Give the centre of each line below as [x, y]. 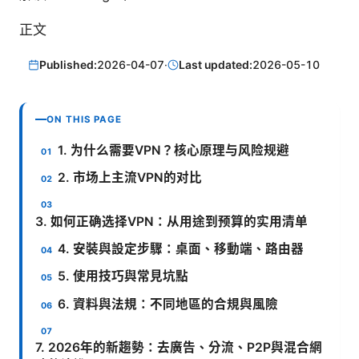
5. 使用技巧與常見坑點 [123, 276]
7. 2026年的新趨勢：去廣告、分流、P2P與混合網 [179, 348]
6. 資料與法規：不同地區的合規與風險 [168, 304]
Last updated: [216, 65]
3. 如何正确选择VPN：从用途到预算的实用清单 [171, 221]
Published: [69, 65]
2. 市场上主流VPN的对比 [130, 178]
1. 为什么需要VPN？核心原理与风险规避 [174, 150]
